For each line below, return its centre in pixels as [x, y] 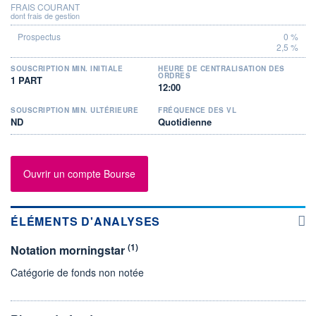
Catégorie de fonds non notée [77, 272]
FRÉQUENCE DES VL [197, 110]
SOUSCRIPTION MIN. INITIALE [67, 68]
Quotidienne [185, 121]
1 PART [26, 80]
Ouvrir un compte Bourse [79, 174]
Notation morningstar [69, 250]
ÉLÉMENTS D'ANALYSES [86, 221]
